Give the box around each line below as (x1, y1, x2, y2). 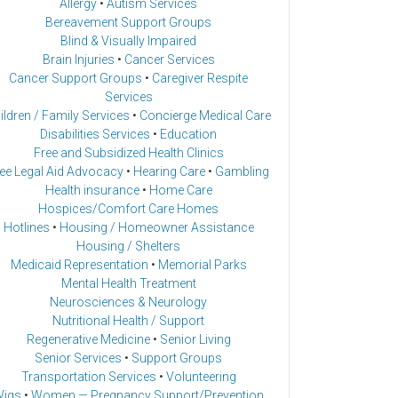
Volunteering (165, 370, 236, 385)
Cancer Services (123, 52, 215, 68)
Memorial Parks (157, 258, 247, 273)
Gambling (215, 164, 269, 179)
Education (160, 127, 217, 142)
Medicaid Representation (10, 258, 148, 273)
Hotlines (3, 220, 50, 235)
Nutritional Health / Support (52, 314, 204, 329)
